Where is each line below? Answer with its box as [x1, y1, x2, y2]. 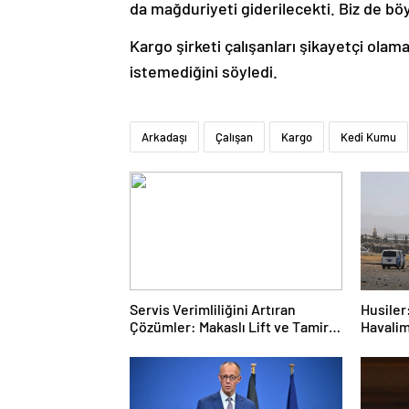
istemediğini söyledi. [130, 60, 281, 81]
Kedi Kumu [341, 129, 396, 144]
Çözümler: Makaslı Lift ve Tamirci [130, 317, 340, 335]
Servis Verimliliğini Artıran [130, 299, 296, 318]
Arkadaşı [142, 129, 187, 144]
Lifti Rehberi [130, 334, 210, 352]
